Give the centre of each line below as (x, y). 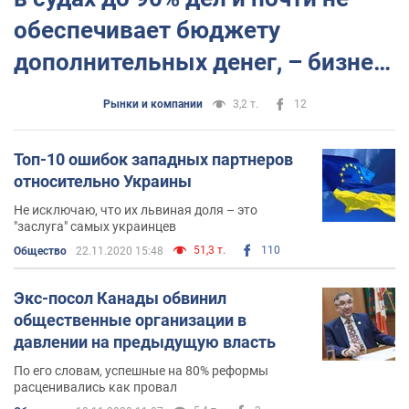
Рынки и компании (152, 104)
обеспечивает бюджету (147, 30)
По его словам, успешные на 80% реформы (141, 370)
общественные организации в (130, 320)
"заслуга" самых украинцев (95, 226)
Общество (40, 251)
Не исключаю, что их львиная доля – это (136, 210)
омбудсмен (78, 94)
